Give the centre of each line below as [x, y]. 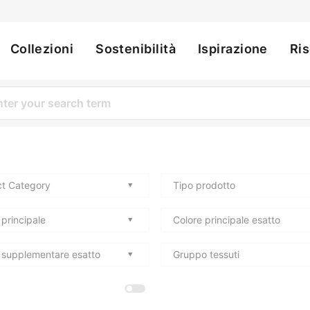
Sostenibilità [136, 49]
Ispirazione [232, 49]
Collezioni [42, 49]
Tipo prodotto [204, 185]
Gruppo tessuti [206, 254]
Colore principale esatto [227, 220]
